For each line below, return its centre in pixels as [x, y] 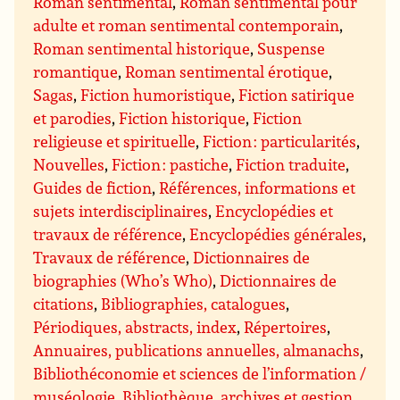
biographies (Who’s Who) [123, 281]
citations [64, 304]
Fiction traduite [291, 165]
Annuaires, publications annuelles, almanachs [197, 350]
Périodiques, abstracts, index [135, 327]
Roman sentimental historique [142, 49]
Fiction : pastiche [171, 165]
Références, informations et [258, 188]
